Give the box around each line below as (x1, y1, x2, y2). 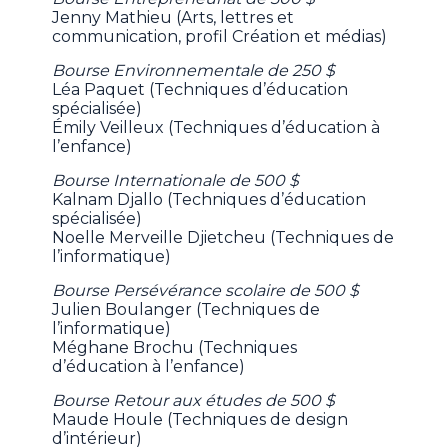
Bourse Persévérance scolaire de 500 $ (52, 280, 360, 300)
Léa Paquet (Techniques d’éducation (52, 79, 349, 99)
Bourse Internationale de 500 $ (52, 170, 300, 190)
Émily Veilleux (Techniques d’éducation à (52, 117, 381, 137)
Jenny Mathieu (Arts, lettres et (52, 7, 295, 27)
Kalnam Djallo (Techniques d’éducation (52, 189, 367, 209)
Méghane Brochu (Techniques (52, 337, 298, 357)
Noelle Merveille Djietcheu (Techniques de (52, 227, 395, 247)
